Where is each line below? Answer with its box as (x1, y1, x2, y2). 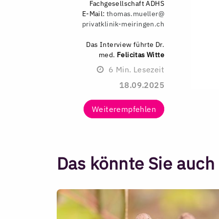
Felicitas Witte (117, 49, 164, 59)
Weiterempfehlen (92, 104, 156, 114)
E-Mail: (82, 8, 107, 18)
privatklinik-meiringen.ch (82, 19, 164, 28)
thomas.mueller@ (106, 8, 164, 18)
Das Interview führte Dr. (86, 39, 164, 49)
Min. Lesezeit (113, 64, 164, 74)
